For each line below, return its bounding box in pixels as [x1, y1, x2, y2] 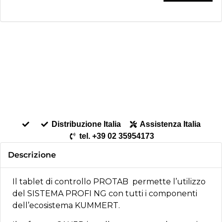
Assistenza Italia [140, 119, 201, 128]
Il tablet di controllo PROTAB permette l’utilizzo [12, 176, 206, 186]
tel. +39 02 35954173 [79, 131, 154, 140]
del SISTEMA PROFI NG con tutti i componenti [12, 188, 197, 198]
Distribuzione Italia [51, 119, 121, 128]
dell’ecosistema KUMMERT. [12, 200, 120, 210]
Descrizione [8, 150, 56, 160]
